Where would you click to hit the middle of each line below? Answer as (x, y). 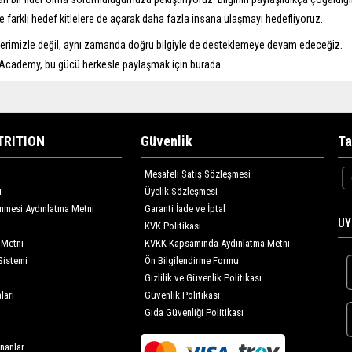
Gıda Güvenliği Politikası (194, 313)
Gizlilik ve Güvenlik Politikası (203, 278)
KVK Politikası (173, 226)
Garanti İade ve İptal (185, 209)
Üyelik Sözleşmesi (181, 192)
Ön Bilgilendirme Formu (192, 261)
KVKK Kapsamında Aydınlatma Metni (217, 244)
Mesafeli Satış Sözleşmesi (198, 174)
